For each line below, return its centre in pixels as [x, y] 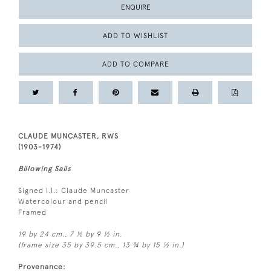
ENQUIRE [135, 7]
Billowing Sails [44, 168]
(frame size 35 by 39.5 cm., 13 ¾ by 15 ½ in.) [101, 245]
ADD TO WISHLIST [135, 35]
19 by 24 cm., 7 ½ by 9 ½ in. [70, 234]
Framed [32, 212]
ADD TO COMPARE [135, 64]
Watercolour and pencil [63, 201]
